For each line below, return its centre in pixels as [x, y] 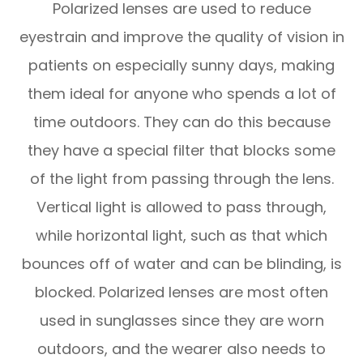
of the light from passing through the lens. [181, 178]
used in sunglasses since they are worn [181, 320]
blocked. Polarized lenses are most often [181, 292]
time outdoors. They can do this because [181, 122]
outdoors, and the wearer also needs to [181, 348]
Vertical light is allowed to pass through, [181, 207]
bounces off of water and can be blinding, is [181, 263]
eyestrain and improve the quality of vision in [181, 36]
